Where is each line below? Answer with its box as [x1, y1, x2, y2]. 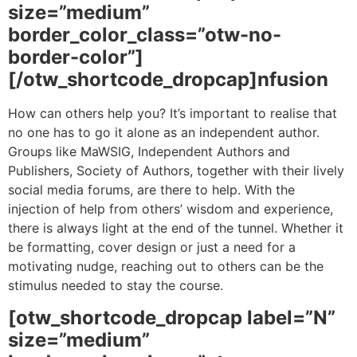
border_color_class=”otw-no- [8, 23, 281, 47]
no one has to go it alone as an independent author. [8, 124, 320, 141]
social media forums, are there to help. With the [8, 182, 295, 198]
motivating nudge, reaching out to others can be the [8, 258, 324, 275]
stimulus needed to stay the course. [8, 277, 223, 294]
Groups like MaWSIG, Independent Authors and [8, 143, 290, 160]
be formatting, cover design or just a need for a [8, 239, 296, 256]
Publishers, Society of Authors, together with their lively [8, 163, 344, 179]
